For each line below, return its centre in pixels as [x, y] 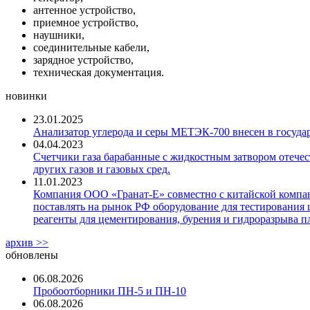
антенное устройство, [84, 10]
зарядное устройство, [83, 60]
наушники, [59, 35]
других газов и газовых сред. [102, 169]
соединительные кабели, [91, 47]
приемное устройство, [86, 22]
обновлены [32, 255]
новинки [26, 95]
